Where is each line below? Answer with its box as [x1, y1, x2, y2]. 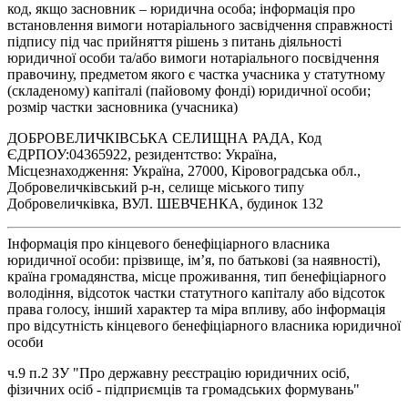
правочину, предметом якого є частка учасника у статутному [7, 66, 385, 82]
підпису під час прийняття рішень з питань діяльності [7, 33, 342, 49]
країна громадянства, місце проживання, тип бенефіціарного [7, 268, 386, 284]
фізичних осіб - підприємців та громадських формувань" [7, 381, 360, 397]
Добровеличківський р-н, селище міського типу [7, 178, 304, 195]
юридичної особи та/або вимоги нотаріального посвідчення [7, 49, 379, 66]
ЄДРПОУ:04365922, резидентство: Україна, [7, 146, 277, 162]
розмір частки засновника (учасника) [7, 98, 238, 115]
